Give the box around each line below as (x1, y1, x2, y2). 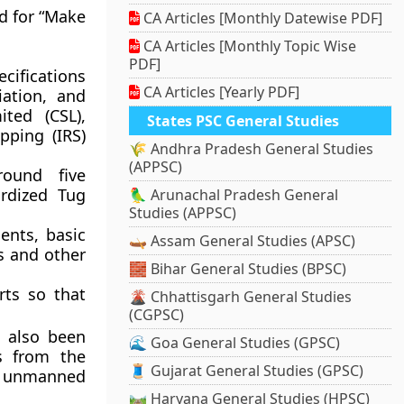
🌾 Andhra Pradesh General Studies (129, 139, 374, 160)
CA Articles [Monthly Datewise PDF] (140, 8, 383, 29)
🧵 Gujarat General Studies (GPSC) (129, 361, 364, 381)
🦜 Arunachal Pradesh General (129, 185, 339, 206)
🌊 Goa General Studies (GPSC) (129, 333, 341, 353)
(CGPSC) (129, 305, 185, 326)
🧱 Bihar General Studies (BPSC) (129, 259, 347, 280)
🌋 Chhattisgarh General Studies (129, 287, 353, 308)
